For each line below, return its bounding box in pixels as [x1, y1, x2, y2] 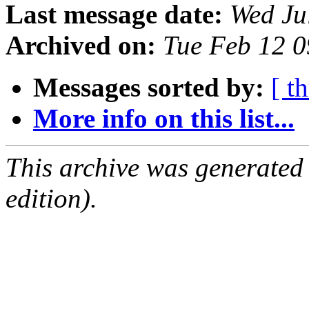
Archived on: [6, 30, 156, 61]
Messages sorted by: [33, 72, 264, 103]
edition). [6, 183, 97, 214]
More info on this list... [33, 103, 295, 134]
